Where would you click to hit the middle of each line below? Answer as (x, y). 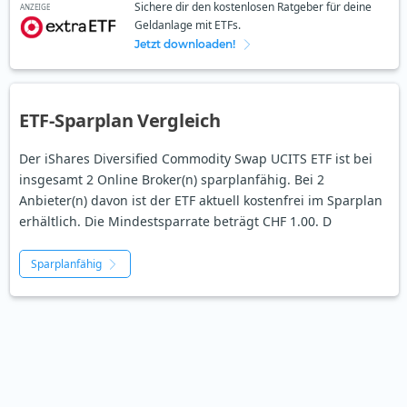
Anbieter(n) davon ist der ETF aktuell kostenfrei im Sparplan (201, 201)
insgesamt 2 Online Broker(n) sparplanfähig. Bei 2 (172, 180)
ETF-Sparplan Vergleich (120, 121)
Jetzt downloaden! (184, 45)
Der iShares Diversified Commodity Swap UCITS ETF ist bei (196, 159)
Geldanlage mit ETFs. (187, 25)
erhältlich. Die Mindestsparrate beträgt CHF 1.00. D (175, 222)
